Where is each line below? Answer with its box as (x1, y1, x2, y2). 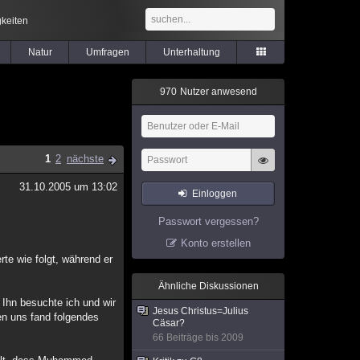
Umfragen (85, 47, 129, 58)
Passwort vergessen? (157, 215, 259, 227)
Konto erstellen (180, 237, 251, 249)
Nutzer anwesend (177, 86, 257, 97)
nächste (67, 153, 104, 165)
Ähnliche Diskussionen (157, 280, 259, 292)
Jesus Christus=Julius (153, 305, 248, 317)
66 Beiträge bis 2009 (153, 332, 243, 343)
